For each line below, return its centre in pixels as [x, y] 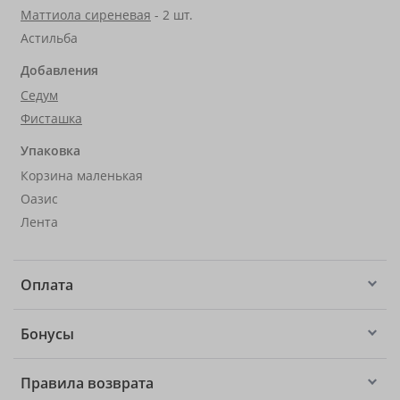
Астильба [49, 38]
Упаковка [50, 150]
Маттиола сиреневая [86, 15]
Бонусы [47, 334]
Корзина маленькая [82, 175]
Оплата [47, 285]
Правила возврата [87, 383]
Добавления [59, 70]
